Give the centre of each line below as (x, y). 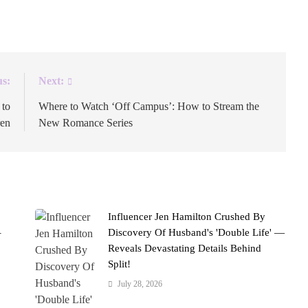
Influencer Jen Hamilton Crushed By (187, 217)
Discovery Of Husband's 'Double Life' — (197, 233)
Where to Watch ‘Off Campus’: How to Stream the (149, 107)
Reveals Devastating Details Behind (185, 249)
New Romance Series (86, 123)
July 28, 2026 (140, 284)
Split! (120, 264)
